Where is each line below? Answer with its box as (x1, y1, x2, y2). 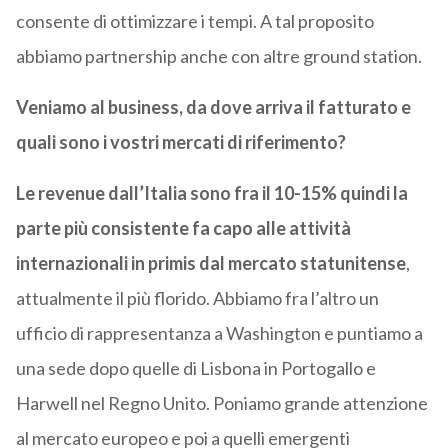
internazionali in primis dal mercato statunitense (15, 252, 406, 275)
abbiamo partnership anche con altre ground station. (15, 45, 422, 68)
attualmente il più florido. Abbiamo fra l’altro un (15, 287, 379, 310)
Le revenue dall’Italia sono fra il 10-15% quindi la (15, 182, 408, 205)
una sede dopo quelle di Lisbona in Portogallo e (15, 357, 376, 380)
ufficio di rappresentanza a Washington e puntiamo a (15, 322, 423, 345)
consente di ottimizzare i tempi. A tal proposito (15, 10, 374, 33)
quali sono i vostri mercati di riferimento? (15, 131, 346, 154)
